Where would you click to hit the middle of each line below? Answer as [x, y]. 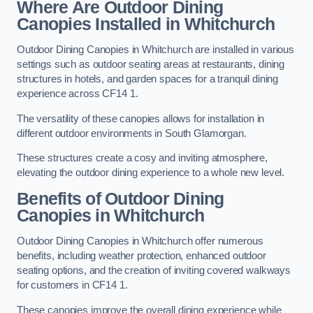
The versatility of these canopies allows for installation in [141, 118]
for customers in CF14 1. [72, 285]
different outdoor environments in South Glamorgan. [132, 133]
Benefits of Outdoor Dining [121, 198]
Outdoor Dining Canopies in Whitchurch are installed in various [155, 50]
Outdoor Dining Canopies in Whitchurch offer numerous [140, 241]
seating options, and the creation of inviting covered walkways [154, 271]
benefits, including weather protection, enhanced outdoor [141, 256]
